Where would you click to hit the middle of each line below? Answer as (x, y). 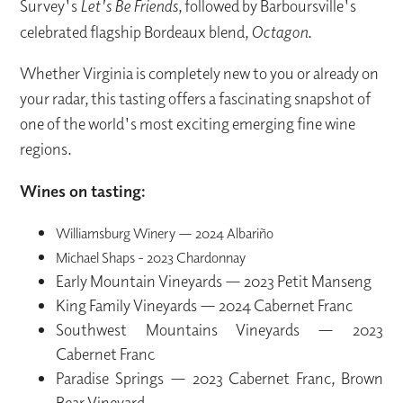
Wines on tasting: (83, 191)
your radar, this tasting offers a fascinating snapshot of (196, 99)
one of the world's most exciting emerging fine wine (188, 124)
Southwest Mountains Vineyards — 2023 (219, 330)
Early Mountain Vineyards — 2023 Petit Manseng (214, 282)
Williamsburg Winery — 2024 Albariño (165, 233)
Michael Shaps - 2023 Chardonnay (151, 258)
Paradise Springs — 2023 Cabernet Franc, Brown (219, 379)
